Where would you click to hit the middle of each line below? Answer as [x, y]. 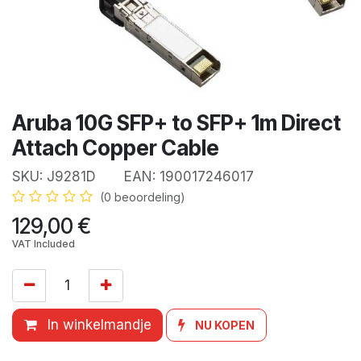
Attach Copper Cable [116, 148]
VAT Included [44, 244]
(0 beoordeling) [143, 197]
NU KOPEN [225, 325]
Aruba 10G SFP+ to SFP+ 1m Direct [176, 123]
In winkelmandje [97, 324]
